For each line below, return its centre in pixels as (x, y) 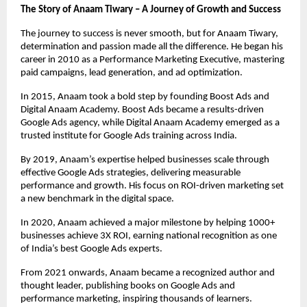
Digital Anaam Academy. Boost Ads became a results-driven (142, 110)
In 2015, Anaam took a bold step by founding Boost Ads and (145, 97)
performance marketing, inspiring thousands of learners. (136, 299)
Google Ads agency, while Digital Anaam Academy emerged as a (150, 123)
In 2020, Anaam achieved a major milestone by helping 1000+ (148, 223)
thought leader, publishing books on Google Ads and (128, 286)
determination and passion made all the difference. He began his (152, 47)
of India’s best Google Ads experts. (91, 249)
